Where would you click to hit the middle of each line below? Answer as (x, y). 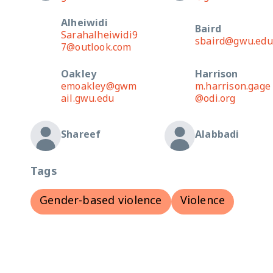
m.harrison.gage (233, 87)
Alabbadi (217, 136)
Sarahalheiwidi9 (99, 36)
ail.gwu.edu (88, 100)
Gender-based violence (101, 201)
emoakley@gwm (99, 87)
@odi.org (215, 100)
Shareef (81, 136)
